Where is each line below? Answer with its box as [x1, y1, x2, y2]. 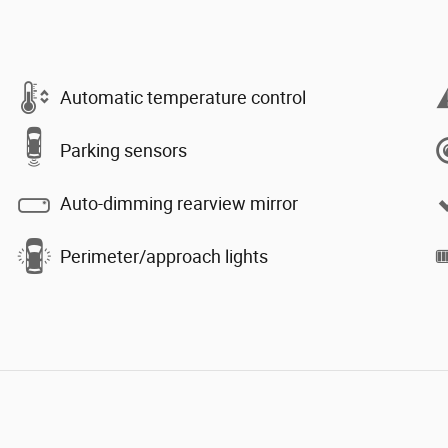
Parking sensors [60, 139, 187, 161]
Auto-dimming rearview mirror [60, 192, 298, 214]
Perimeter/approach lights [60, 245, 268, 267]
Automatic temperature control [60, 86, 306, 108]
